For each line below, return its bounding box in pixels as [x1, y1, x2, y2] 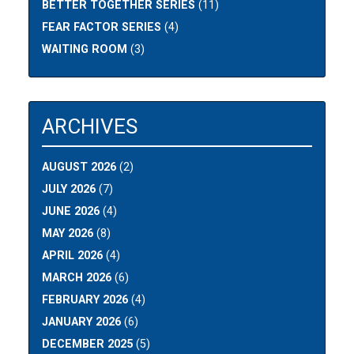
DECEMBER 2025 [42, 337, 134, 352]
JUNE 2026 [42, 205, 100, 219]
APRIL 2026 [42, 249, 104, 263]
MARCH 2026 [42, 271, 112, 285]
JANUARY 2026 [42, 315, 122, 330]
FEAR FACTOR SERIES [42, 21, 162, 35]
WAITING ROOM [42, 43, 128, 57]
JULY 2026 [42, 183, 96, 197]
